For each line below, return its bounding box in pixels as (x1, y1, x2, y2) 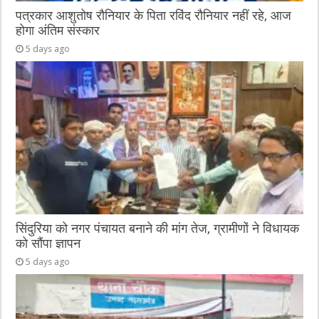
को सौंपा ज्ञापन (16, 236, 81, 251)
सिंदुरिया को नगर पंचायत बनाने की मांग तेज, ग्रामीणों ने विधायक (16, 221, 300, 236)
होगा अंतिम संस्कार (16, 23, 100, 38)
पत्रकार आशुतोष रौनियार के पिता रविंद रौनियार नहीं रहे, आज (16, 9, 292, 23)
